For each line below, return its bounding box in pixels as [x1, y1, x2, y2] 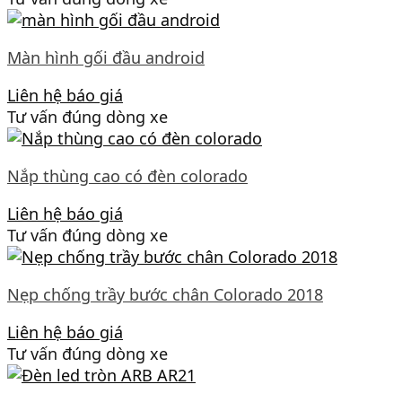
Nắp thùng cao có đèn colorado [7, 164, 248, 187]
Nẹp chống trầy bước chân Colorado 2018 [7, 283, 323, 305]
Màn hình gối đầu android [7, 46, 205, 68]
